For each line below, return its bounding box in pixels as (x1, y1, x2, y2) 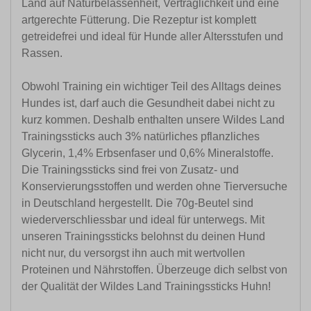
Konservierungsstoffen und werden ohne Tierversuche (22, 180, 287, 193)
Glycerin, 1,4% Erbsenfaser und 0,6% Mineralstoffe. (22, 147, 274, 160)
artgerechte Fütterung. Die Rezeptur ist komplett (22, 14, 256, 26)
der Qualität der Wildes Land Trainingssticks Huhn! (22, 280, 271, 293)
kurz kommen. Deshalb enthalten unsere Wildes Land (22, 114, 285, 126)
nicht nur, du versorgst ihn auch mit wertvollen (22, 247, 245, 260)
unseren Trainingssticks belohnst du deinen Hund (22, 230, 265, 243)
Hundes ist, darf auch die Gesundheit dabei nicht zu (22, 97, 275, 110)
